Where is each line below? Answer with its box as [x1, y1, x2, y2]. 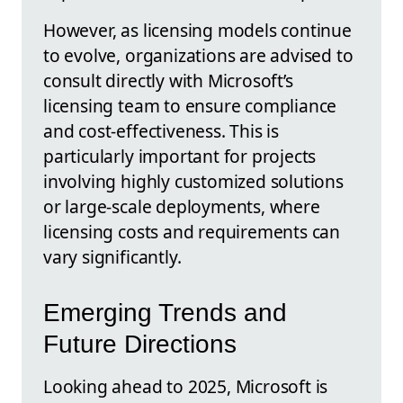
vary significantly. [43, 244, 182, 269]
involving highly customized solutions [43, 168, 344, 193]
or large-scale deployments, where [43, 193, 320, 219]
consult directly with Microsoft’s [43, 67, 293, 93]
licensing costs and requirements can [43, 219, 341, 244]
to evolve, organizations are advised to [43, 42, 354, 67]
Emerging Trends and [43, 299, 287, 327]
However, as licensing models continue [43, 17, 352, 42]
